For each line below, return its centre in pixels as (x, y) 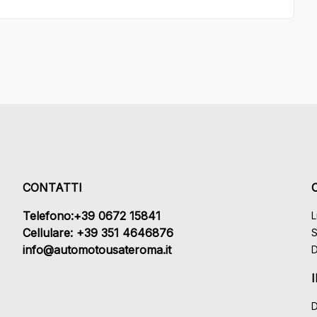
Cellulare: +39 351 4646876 (98, 232)
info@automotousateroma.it (97, 249)
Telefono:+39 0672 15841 (92, 215)
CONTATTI (52, 187)
